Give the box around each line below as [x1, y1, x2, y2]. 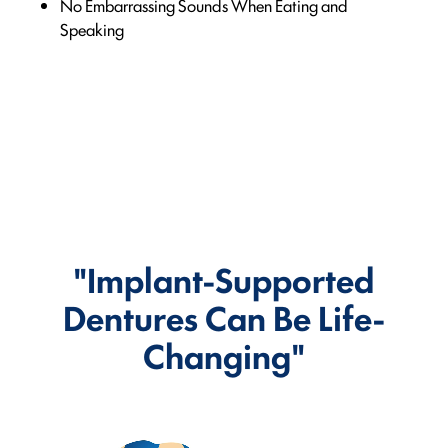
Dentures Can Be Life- [62, 291, 386, 341]
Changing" [143, 329, 305, 379]
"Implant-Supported [73, 253, 375, 303]
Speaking [60, 16, 124, 41]
